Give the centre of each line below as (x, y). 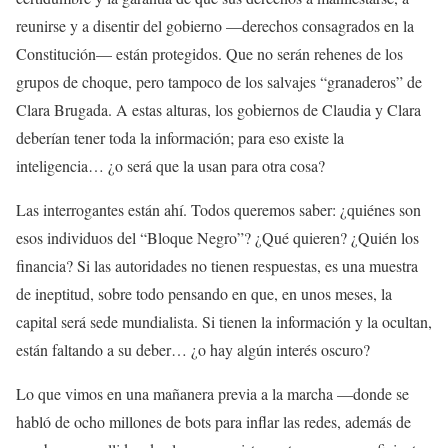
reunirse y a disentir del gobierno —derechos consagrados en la (215, 25)
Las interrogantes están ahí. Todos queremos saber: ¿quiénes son (218, 209)
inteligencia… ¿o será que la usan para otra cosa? (170, 165)
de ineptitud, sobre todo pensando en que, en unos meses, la (204, 293)
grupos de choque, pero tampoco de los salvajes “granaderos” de (219, 81)
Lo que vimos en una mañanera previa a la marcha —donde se (212, 393)
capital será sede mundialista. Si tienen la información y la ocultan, (224, 321)
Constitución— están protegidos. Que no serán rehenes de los (209, 53)
